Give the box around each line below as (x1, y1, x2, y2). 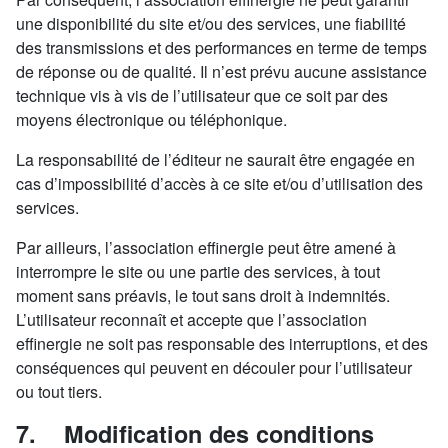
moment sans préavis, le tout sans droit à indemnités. (16, 284, 390, 307)
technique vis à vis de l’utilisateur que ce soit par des (16, 84, 388, 107)
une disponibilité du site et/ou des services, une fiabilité (16, 12, 406, 35)
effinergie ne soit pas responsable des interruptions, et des (16, 332, 428, 355)
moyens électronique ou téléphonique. (16, 108, 287, 131)
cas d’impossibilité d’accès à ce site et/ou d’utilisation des (16, 172, 423, 195)
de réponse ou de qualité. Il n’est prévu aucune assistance (16, 60, 427, 83)
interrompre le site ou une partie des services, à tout (16, 260, 380, 283)
